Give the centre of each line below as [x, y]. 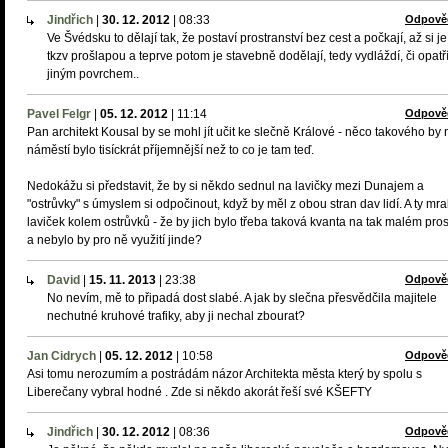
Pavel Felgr [59, 114]
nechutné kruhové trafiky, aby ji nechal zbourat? [176, 316]
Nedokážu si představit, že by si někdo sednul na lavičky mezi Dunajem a [225, 186]
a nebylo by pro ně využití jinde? [114, 240]
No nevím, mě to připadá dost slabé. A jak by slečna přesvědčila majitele [242, 298]
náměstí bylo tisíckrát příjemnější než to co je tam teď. [170, 150]
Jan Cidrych [61, 356]
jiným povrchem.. [93, 74]
